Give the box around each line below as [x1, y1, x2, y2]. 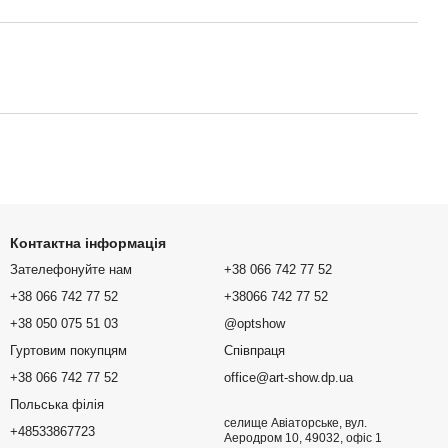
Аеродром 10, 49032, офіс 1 [224, 431, 382, 445]
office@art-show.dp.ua [224, 370, 353, 385]
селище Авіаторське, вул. [224, 416, 367, 430]
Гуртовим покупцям [10, 343, 127, 358]
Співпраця [224, 343, 285, 358]
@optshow [224, 316, 285, 331]
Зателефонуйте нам [10, 262, 132, 277]
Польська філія [10, 397, 104, 412]
